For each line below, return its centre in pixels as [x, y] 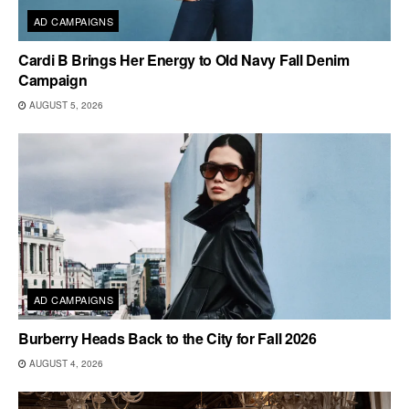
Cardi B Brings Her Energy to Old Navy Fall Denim [184, 59]
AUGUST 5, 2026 [65, 105]
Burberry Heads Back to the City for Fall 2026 [168, 338]
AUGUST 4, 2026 [65, 363]
